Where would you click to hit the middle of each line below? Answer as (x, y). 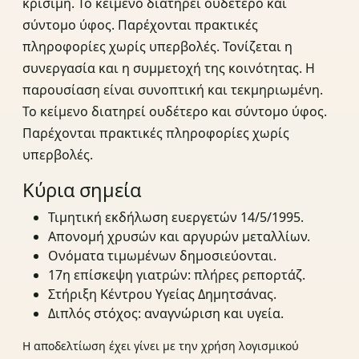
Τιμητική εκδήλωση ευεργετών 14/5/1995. (176, 218)
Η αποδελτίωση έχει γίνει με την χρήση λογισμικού (161, 346)
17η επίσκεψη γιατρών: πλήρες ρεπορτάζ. (177, 275)
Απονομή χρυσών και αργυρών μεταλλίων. (179, 237)
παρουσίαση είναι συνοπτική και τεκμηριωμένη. (173, 90)
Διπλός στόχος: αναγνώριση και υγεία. (166, 314)
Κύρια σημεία (82, 190)
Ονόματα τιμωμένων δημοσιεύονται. (162, 256)
